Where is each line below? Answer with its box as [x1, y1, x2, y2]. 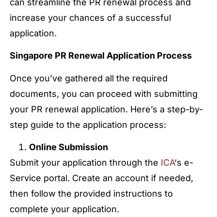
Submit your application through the [10, 157, 161, 168]
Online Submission [29, 142, 108, 153]
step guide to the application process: [10, 119, 166, 130]
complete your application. [10, 204, 119, 215]
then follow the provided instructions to [10, 188, 173, 199]
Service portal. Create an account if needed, [10, 173, 193, 184]
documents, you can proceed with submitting [10, 88, 198, 99]
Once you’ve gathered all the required [10, 73, 168, 83]
